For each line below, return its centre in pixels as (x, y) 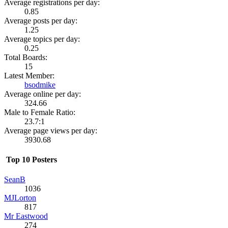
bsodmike (40, 84)
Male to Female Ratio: (40, 112)
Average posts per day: (41, 20)
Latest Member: (29, 75)
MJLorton (20, 198)
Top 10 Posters (31, 160)
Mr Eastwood (26, 216)
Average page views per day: (51, 130)
